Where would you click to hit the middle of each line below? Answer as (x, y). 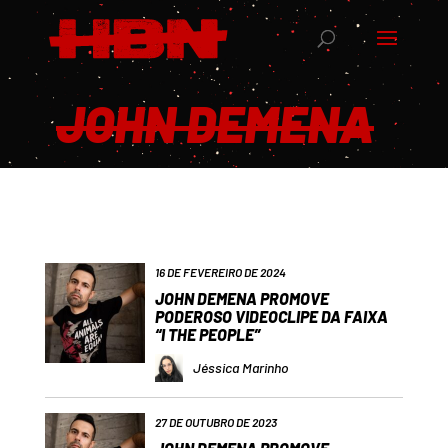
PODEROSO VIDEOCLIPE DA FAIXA (271, 316)
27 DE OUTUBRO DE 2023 (215, 422)
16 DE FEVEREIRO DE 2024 (220, 272)
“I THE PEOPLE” (207, 334)
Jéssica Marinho (240, 367)
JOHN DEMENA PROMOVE (241, 298)
